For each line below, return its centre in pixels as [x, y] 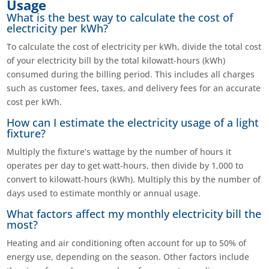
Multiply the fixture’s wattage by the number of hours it [119, 152]
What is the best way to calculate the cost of [120, 18]
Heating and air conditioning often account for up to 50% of [127, 243]
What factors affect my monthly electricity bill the [134, 214]
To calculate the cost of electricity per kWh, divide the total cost [134, 47]
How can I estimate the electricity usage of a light [133, 123]
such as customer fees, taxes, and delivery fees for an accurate [134, 88]
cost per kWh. [35, 102]
